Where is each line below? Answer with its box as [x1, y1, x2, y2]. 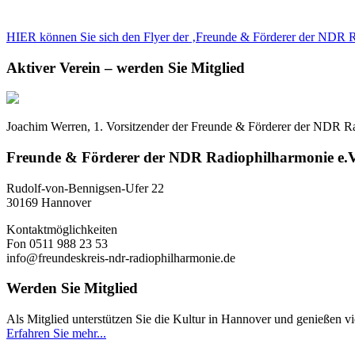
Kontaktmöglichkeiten [6, 222, 117, 236]
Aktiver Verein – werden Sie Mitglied [6, 59, 245, 76]
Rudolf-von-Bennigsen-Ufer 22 [6, 181, 164, 195]
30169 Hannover [6, 195, 91, 209]
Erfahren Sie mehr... [6, 326, 106, 341]
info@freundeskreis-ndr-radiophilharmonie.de [6, 250, 235, 265]
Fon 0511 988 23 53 [6, 236, 108, 250]
